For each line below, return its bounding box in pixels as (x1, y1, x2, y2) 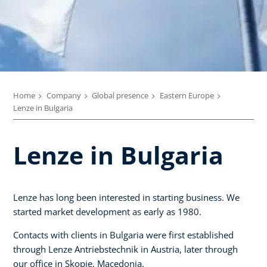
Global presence (92, 90, 148, 101)
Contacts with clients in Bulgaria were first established (13, 228, 234, 241)
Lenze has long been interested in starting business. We (13, 191, 240, 203)
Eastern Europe (159, 90, 214, 101)
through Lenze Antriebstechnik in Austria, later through (13, 243, 238, 255)
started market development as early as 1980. (13, 205, 201, 218)
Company (46, 90, 81, 101)
